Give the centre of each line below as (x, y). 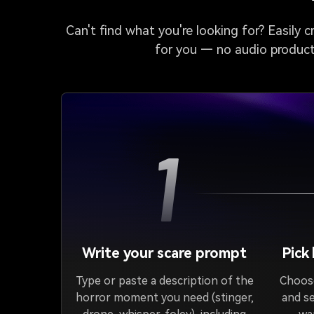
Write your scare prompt (165, 253)
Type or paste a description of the (164, 281)
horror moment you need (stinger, (164, 298)
